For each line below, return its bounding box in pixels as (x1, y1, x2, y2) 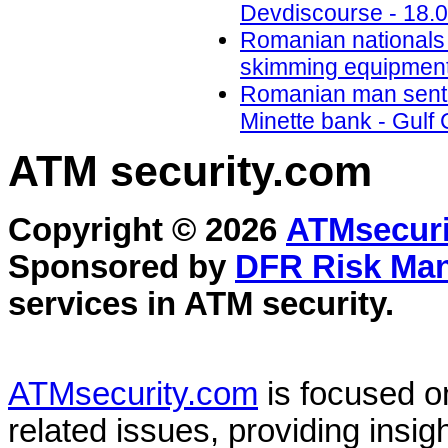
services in (8, 286, 184, 323)
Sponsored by (8, 249, 235, 286)
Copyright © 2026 (8, 212, 286, 249)
